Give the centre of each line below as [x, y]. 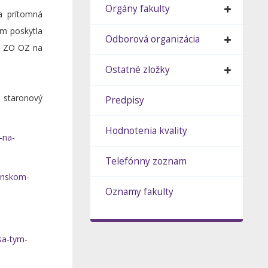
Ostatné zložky [138, 70]
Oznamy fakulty [140, 192]
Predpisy [125, 100]
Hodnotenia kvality [147, 131]
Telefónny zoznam [146, 161]
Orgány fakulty [138, 9]
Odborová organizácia [153, 39]
